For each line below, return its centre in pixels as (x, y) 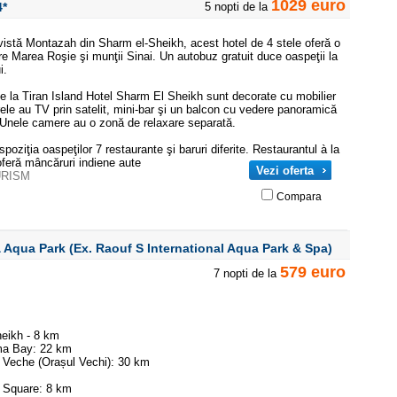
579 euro (313, 272)
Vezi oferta (285, 171)
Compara (299, 197)
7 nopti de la (247, 273)
